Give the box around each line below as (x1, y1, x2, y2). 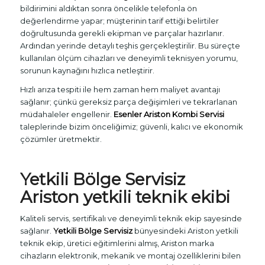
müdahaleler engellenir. (20, 109, 114, 119)
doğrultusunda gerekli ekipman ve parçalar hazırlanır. (20, 28, 224, 38)
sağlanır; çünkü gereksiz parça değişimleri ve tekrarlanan (20, 97, 237, 107)
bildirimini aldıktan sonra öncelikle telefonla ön (20, 4, 197, 14)
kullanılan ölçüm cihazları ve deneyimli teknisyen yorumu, (20, 53, 238, 63)
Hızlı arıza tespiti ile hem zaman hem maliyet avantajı (20, 85, 220, 95)
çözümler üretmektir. (20, 134, 102, 144)
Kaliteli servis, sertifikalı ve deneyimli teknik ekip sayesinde (20, 214, 242, 224)
